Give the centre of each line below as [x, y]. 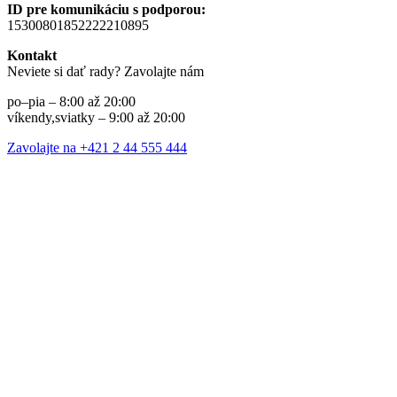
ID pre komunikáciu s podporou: [106, 10]
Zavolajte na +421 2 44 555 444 [97, 148]
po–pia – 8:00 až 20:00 [71, 102]
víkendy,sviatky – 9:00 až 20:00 [96, 118]
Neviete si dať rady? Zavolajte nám [105, 72]
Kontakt [32, 56]
